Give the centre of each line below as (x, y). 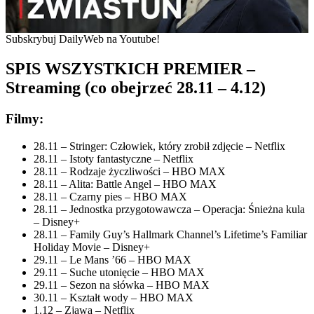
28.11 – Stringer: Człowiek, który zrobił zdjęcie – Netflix (159, 146)
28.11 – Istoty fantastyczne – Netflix (114, 158)
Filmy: (25, 118)
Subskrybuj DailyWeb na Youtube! (83, 39)
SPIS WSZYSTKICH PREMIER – (130, 68)
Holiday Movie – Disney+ (92, 247)
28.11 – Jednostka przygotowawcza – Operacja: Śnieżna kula (169, 209)
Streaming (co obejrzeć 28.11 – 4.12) (136, 87)
